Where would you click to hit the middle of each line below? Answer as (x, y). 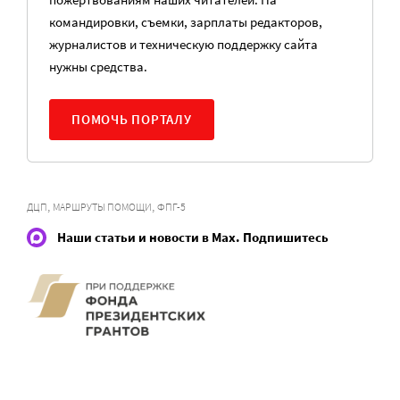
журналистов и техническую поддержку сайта (183, 44)
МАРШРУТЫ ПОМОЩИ (102, 206)
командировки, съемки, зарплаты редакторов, (186, 21)
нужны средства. (98, 66)
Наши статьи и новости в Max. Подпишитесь (193, 237)
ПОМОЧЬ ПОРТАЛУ (132, 119)
